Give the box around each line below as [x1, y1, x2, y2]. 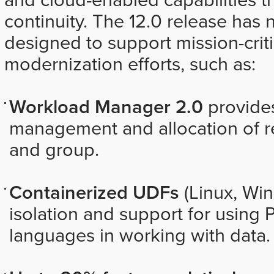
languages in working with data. [9, 221, 270, 250]
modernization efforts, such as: [4, 50, 256, 78]
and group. [9, 136, 99, 164]
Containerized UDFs [9, 179, 179, 206]
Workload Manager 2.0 [9, 93, 203, 120]
